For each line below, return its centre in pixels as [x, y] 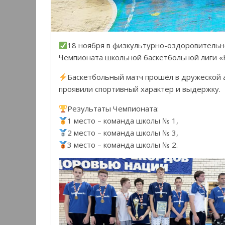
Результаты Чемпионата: [113, 109]
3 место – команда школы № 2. [123, 145]
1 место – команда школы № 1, [123, 121]
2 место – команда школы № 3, [123, 133]
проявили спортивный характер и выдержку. [140, 89]
